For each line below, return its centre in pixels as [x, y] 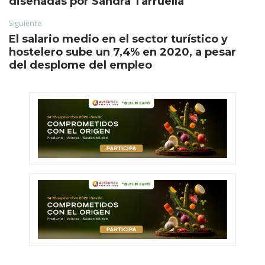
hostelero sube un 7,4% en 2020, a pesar [122, 52]
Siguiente [25, 23]
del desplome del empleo [80, 65]
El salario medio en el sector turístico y [118, 39]
